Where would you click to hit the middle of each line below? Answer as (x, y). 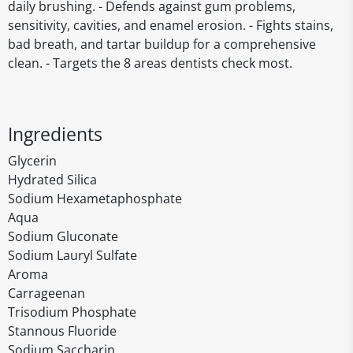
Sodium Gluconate (63, 236)
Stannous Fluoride (62, 331)
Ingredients (55, 134)
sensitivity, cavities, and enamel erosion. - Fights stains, (171, 25)
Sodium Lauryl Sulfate (72, 255)
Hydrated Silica (52, 180)
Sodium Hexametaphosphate (95, 199)
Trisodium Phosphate (72, 312)
